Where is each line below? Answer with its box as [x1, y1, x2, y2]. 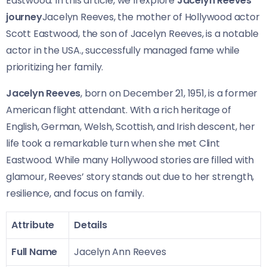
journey [6, 10, 42, 24]
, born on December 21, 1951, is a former [80, 86, 258, 100]
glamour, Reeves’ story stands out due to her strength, [6, 169, 254, 184]
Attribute [11, 218, 55, 232]
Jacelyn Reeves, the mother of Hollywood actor [42, 10, 260, 24]
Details [74, 218, 107, 232]
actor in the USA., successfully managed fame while [6, 43, 240, 57]
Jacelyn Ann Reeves [74, 244, 166, 259]
